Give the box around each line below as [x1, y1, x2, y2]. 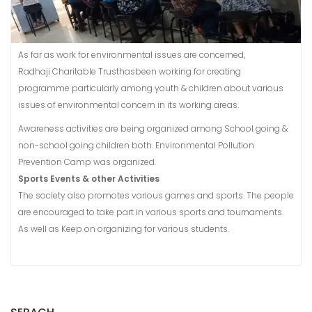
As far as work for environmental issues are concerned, [18, 48, 245, 61]
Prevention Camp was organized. [18, 155, 156, 168]
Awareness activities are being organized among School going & [18, 122, 288, 134]
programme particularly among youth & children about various [18, 81, 283, 94]
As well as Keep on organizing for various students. [18, 222, 229, 235]
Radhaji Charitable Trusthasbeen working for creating [18, 65, 241, 77]
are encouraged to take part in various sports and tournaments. [18, 205, 283, 218]
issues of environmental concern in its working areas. [18, 98, 239, 111]
